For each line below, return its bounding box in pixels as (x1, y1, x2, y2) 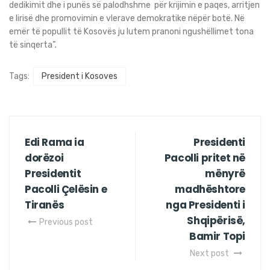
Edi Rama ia (25, 135, 84, 150)
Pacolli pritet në (164, 151, 245, 166)
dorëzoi (25, 151, 64, 166)
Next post (190, 248, 231, 259)
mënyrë (205, 166, 245, 181)
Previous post (39, 217, 93, 228)
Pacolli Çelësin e (25, 182, 107, 197)
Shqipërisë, (187, 213, 245, 228)
